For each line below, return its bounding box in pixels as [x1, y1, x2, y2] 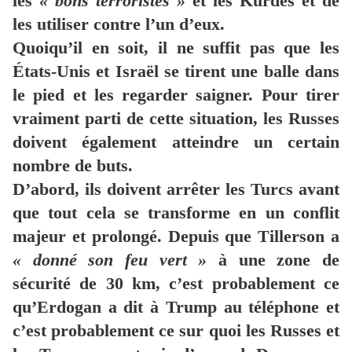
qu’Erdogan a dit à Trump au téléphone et [13, 297, 339, 317]
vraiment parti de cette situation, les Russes [13, 108, 339, 129]
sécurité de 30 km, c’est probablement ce [13, 273, 339, 294]
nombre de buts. [13, 156, 133, 176]
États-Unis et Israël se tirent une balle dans [13, 61, 339, 82]
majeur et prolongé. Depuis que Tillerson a [13, 226, 339, 247]
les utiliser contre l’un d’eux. [13, 14, 225, 35]
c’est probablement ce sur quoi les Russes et [13, 321, 339, 341]
